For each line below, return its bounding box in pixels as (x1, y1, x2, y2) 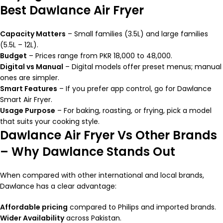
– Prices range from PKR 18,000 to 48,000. (27, 51, 172, 61)
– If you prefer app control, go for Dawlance (57, 84, 212, 94)
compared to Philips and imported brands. (68, 202, 216, 213)
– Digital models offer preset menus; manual (63, 62, 222, 72)
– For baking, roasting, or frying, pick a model (55, 106, 212, 116)
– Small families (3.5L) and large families (66, 29, 208, 39)
